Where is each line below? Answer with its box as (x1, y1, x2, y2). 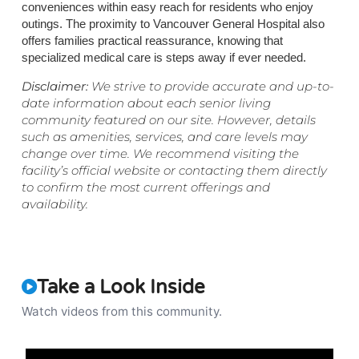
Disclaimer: (21, 78, 88, 94)
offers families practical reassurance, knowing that (21, 34, 283, 48)
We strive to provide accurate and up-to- (87, 78, 334, 94)
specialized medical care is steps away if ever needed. (21, 50, 306, 65)
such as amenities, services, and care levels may (21, 128, 308, 144)
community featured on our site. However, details (21, 111, 316, 127)
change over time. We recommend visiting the (21, 145, 299, 161)
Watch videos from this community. (21, 303, 222, 319)
